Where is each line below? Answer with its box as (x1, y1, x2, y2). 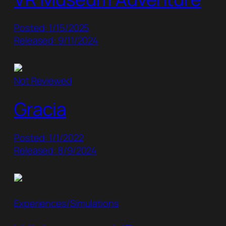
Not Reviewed (14, 74, 72, 87)
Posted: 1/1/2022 (14, 131, 84, 145)
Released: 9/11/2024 (14, 33, 99, 47)
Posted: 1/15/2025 (14, 21, 90, 34)
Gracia (14, 97, 67, 122)
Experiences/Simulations (14, 197, 119, 210)
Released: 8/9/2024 (14, 144, 97, 157)
